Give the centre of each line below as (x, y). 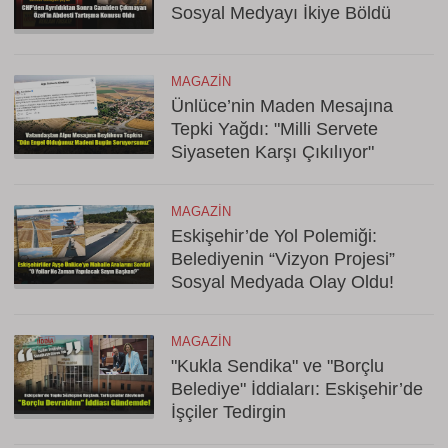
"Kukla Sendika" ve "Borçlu (277, 366)
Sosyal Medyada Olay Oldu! (282, 282)
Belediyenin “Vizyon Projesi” (283, 259)
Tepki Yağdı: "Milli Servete (274, 129)
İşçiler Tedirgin (228, 412)
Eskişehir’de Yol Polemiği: (274, 236)
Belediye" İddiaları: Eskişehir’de (297, 389)
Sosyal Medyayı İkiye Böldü (281, 13)
